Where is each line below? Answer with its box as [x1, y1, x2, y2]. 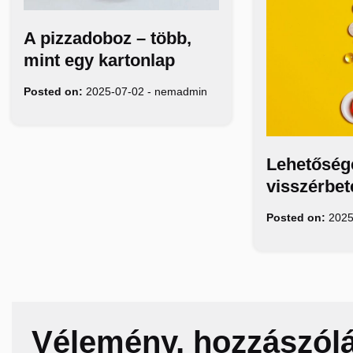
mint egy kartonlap [24, 50, 175, 70]
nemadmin [154, 84, 207, 98]
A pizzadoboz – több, [24, 28, 191, 48]
